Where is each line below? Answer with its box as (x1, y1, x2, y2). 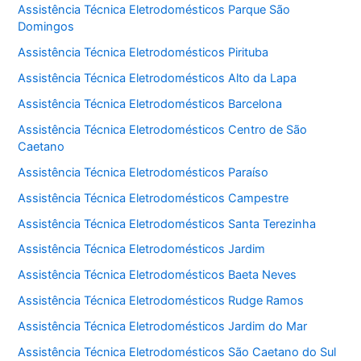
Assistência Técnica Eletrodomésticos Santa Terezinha (18, 216, 317, 231)
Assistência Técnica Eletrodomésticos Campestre (18, 190, 289, 205)
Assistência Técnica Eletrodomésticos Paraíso (18, 164, 269, 180)
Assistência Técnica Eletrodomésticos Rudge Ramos (18, 293, 305, 309)
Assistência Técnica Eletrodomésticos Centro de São (18, 122, 308, 137)
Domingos (18, 19, 75, 34)
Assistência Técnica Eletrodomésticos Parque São (18, 2, 291, 17)
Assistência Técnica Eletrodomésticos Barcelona (18, 96, 283, 111)
